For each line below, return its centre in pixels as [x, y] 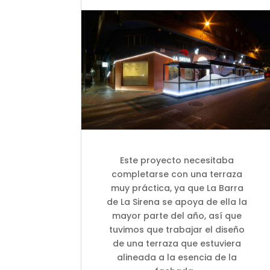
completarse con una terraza [177, 174]
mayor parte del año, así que [177, 215]
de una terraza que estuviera [177, 243]
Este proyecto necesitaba [177, 160]
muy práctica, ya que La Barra [177, 188]
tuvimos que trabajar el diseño [177, 229]
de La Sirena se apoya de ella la [177, 202]
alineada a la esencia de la [177, 257]
